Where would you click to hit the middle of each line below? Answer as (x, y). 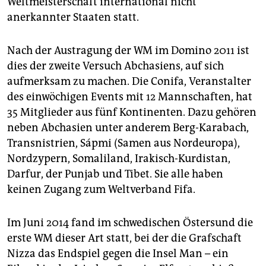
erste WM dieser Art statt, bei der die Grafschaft (124, 238)
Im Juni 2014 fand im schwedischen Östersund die (130, 223)
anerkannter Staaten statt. (73, 18)
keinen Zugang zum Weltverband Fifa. (101, 190)
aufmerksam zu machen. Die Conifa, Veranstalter (129, 82)
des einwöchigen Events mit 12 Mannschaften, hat (130, 97)
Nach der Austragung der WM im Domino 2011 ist (128, 51)
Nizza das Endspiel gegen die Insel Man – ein (118, 254)
